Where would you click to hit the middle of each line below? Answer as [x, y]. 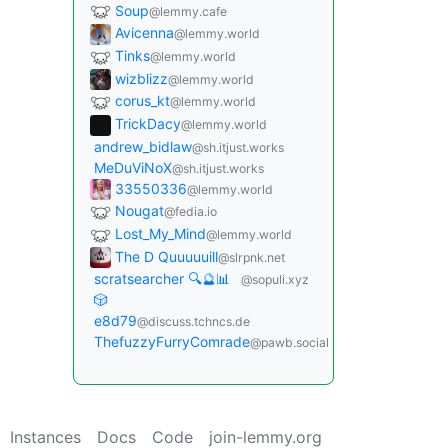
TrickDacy [148, 124]
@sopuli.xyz [275, 280]
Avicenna [144, 33]
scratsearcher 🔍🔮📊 [162, 279]
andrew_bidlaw [143, 146]
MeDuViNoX [133, 167]
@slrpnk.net [251, 257]
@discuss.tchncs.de [193, 322]
